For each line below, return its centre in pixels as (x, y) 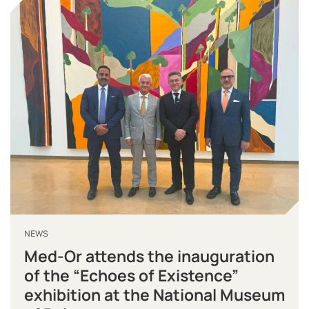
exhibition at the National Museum (154, 295)
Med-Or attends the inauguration (149, 257)
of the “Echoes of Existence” (131, 276)
